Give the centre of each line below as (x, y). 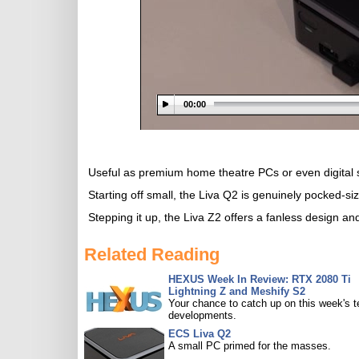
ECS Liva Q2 (200, 334)
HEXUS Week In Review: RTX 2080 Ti (260, 279)
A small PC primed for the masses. (250, 346)
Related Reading (152, 254)
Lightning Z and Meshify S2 (237, 291)
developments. (202, 315)
